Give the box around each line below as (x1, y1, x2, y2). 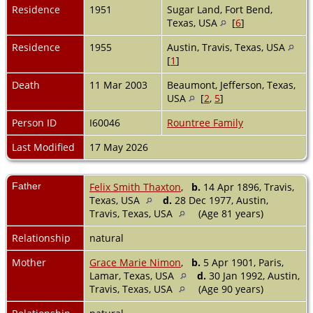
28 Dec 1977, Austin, (172, 193, 268, 207)
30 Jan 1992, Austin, (206, 268, 300, 282)
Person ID (12, 115, 57, 129)
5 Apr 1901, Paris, (201, 255, 284, 269)
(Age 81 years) (196, 206, 266, 220)
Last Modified (12, 140, 75, 154)
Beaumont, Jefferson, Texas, (167, 78, 296, 92)
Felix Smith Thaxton (89, 180, 181, 194)
